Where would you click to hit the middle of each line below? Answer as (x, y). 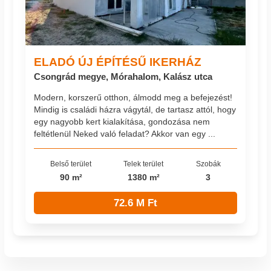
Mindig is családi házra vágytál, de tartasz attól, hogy (135, 109)
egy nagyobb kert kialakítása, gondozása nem (122, 121)
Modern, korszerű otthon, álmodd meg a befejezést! (133, 97)
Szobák (208, 163)
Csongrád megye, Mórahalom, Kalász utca (123, 76)
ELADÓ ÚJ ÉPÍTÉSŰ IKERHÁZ (118, 61)
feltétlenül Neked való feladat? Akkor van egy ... (125, 133)
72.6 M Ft (135, 203)
